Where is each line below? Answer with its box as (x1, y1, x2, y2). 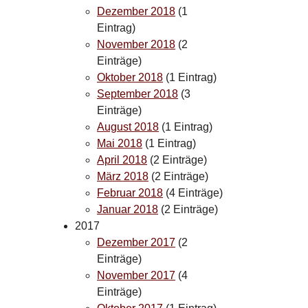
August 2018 (97, 120, 159, 133)
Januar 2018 (97, 203, 158, 215)
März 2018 (97, 170, 148, 182)
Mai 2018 (97, 137, 142, 149)
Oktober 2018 (97, 71, 163, 83)
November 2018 (97, 38, 175, 50)
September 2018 (97, 87, 178, 100)
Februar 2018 (97, 186, 163, 199)
